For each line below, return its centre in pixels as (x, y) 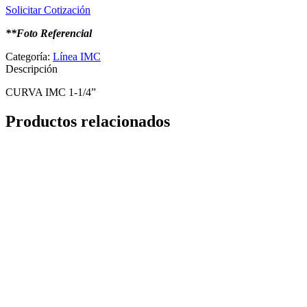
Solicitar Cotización (48, 10)
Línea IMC (77, 57)
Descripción (32, 69)
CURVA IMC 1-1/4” (51, 93)
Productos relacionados (88, 122)
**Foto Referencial (49, 34)
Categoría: (28, 57)
